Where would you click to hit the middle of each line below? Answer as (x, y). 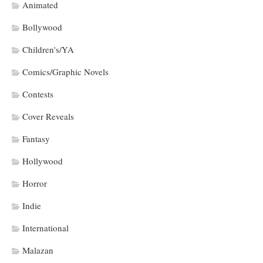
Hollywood (43, 161)
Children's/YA (48, 50)
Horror (35, 183)
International (45, 228)
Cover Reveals (48, 117)
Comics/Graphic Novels (65, 72)
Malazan (38, 250)
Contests (38, 94)
